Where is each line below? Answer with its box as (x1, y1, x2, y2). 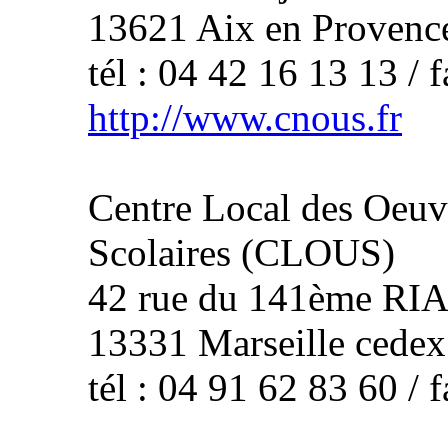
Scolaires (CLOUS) (88, 231, 395, 274)
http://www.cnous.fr (88, 96, 402, 139)
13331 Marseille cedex (88, 321, 446, 364)
